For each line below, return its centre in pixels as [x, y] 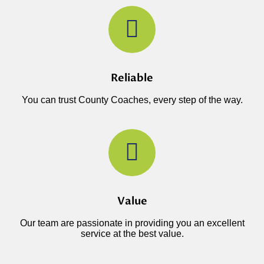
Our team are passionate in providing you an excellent [132, 223]
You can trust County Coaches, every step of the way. [132, 100]
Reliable [132, 78]
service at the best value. [132, 233]
